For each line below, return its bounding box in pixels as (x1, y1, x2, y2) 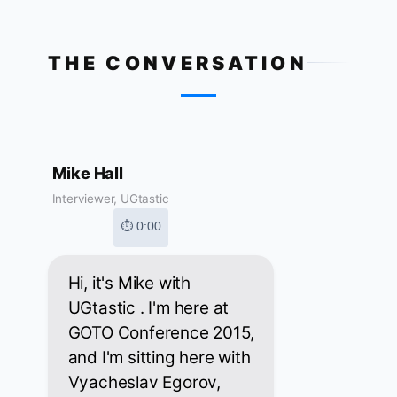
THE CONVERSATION (48, 51, 308, 74)
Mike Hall (51, 164, 123, 183)
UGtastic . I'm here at (67, 298, 230, 319)
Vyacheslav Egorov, (67, 372, 221, 393)
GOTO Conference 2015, (67, 323, 254, 344)
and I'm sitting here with (67, 347, 251, 369)
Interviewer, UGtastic (51, 191, 169, 206)
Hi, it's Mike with (67, 273, 191, 294)
